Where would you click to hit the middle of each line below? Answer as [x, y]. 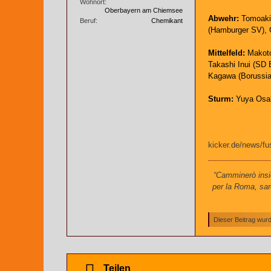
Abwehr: [224, 18]
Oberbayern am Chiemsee [144, 10]
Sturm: [221, 99]
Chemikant [167, 20]
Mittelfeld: [227, 53]
